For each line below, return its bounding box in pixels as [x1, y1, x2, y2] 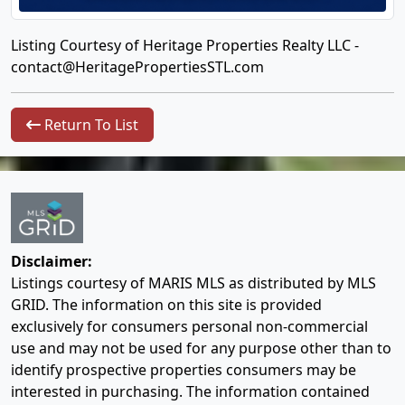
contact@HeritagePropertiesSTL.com [11, 57, 264, 77]
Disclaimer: [11, 251, 92, 272]
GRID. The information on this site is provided [11, 295, 322, 316]
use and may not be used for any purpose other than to [11, 338, 391, 359]
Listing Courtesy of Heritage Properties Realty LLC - [11, 35, 359, 55]
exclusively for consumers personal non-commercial [11, 316, 368, 337]
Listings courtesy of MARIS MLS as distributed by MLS [11, 273, 376, 294]
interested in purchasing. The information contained [11, 381, 370, 402]
